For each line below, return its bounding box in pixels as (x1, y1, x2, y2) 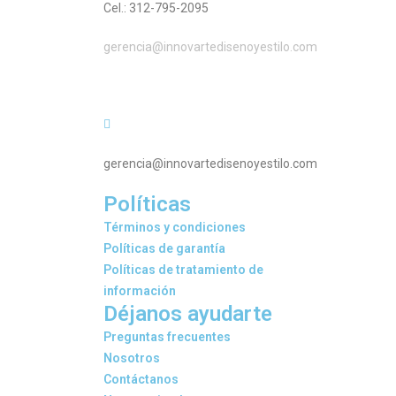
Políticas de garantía (103, 241, 225, 255)
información (103, 284, 176, 298)
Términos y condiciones (103, 220, 246, 234)
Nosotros (103, 351, 160, 365)
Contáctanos (103, 372, 179, 386)
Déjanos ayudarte (103, 301, 272, 326)
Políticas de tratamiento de (103, 263, 263, 277)
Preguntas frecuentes (103, 330, 231, 344)
